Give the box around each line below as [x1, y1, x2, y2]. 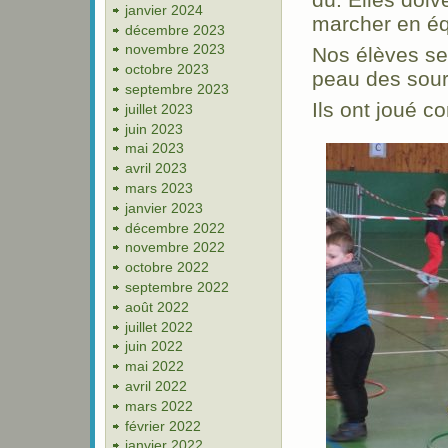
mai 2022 [125, 358, 184, 375]
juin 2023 [125, 120, 183, 137]
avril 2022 [125, 378, 187, 395]
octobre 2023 [125, 61, 209, 78]
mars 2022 [125, 397, 193, 414]
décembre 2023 [125, 21, 225, 38]
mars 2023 [125, 180, 193, 197]
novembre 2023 [125, 41, 225, 58]
